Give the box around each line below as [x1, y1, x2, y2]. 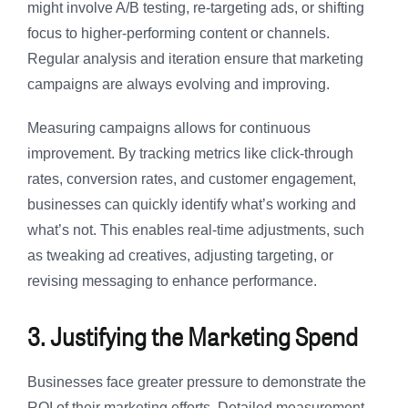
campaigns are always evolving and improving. [27, 76, 330, 93]
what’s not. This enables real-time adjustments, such [27, 222, 364, 239]
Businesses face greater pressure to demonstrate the [27, 374, 366, 391]
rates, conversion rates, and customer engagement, [27, 171, 356, 188]
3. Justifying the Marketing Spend [27, 317, 358, 356]
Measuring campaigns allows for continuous [27, 120, 311, 137]
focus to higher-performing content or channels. [27, 25, 330, 42]
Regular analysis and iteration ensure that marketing [27, 51, 363, 67]
